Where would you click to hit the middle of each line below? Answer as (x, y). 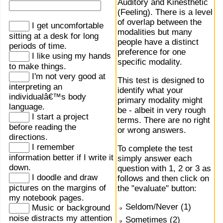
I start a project (59, 117)
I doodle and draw (63, 178)
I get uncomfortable (66, 26)
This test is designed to (161, 81)
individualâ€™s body (48, 97)
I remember (52, 147)
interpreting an (36, 87)
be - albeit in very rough (162, 111)
